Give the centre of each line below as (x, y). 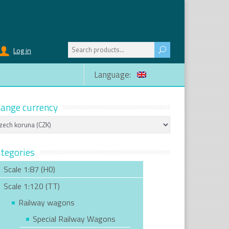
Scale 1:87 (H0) (29, 169)
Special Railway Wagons (74, 219)
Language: (113, 75)
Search (79, 47)
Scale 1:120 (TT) (31, 186)
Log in (22, 50)
